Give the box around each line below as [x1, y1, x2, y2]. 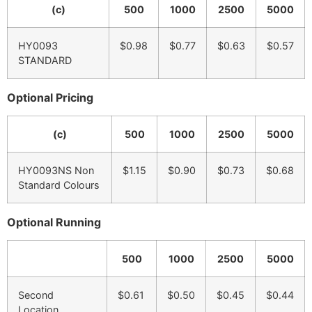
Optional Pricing [7, 90, 93, 104]
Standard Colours [18, 178, 100, 191]
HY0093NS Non [18, 164, 94, 176]
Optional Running [7, 214, 101, 229]
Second [18, 289, 54, 302]
